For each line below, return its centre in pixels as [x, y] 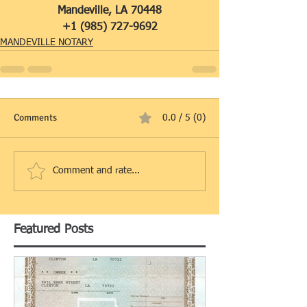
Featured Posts [53, 229]
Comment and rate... [96, 171]
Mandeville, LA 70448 [110, 11]
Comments [35, 117]
